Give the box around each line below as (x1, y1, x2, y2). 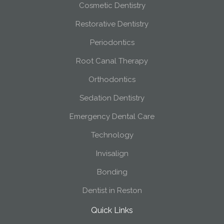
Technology (90, 130, 133, 139)
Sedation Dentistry (79, 93, 144, 102)
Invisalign (95, 149, 128, 158)
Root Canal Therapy (76, 56, 148, 65)
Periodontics (89, 38, 134, 47)
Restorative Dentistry (75, 19, 148, 28)
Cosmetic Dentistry (78, 1, 145, 10)
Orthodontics (88, 75, 135, 84)
